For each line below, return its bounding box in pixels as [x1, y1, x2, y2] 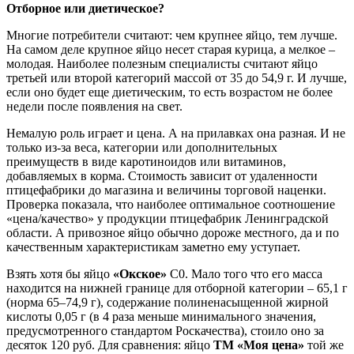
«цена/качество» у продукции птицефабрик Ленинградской [6, 212, 329, 226]
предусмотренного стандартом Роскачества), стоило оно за [6, 324, 324, 338]
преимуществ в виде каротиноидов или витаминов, [6, 155, 286, 169]
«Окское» [113, 267, 167, 281]
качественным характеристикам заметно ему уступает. [6, 240, 300, 254]
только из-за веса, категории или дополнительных [6, 141, 277, 155]
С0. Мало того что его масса [167, 267, 322, 281]
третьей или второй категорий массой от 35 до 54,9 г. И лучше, [6, 71, 347, 85]
